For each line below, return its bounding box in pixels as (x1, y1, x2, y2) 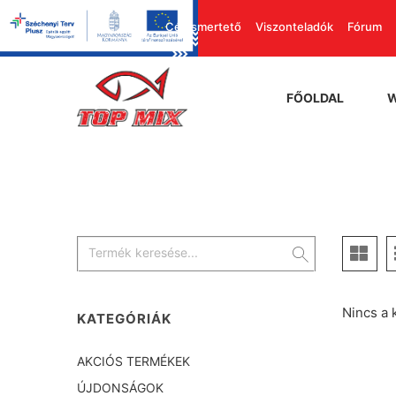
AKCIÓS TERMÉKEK (77, 354, 190, 369)
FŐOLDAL (286, 90, 344, 105)
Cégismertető (164, 19, 241, 34)
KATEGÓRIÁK (77, 310, 171, 328)
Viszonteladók (255, 19, 333, 34)
